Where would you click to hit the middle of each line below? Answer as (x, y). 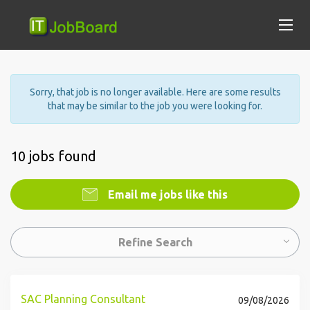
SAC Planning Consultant (83, 299)
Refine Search (155, 242)
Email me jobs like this (166, 194)
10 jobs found (53, 156)
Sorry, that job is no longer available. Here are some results (155, 92)
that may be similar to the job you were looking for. (155, 106)
